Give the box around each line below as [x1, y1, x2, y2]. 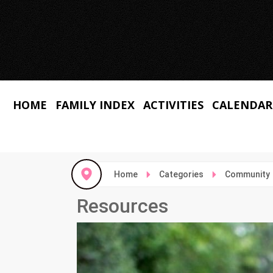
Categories [159, 169, 204, 179]
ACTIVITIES [143, 97, 204, 112]
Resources [77, 194, 168, 218]
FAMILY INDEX [55, 97, 135, 112]
